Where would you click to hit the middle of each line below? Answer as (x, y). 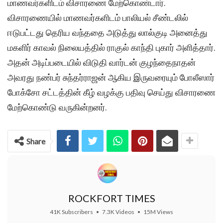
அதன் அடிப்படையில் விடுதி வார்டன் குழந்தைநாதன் (102, 63)
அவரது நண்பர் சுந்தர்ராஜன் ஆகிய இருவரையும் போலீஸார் (111, 78)
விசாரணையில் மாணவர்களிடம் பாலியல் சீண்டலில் (98, 18)
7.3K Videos (118, 212)
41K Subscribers (71, 212)
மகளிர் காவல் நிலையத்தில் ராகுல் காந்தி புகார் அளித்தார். (111, 48)
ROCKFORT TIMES (111, 198)
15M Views (158, 212)
